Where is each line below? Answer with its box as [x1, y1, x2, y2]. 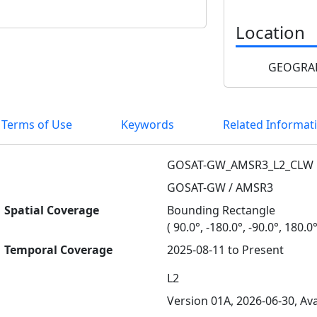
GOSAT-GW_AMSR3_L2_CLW [167, 156, 313, 173]
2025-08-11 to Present [167, 241, 284, 258]
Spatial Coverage [4, 202, 99, 218]
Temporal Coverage [4, 241, 113, 258]
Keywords [121, 116, 174, 132]
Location [235, 20, 305, 44]
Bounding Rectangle [167, 202, 275, 218]
